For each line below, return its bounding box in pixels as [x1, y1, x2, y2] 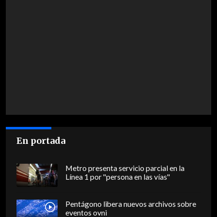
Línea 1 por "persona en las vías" [65, 172, 170, 182]
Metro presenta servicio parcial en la [65, 164, 185, 173]
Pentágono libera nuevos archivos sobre [65, 200, 196, 209]
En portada [16, 135, 66, 147]
